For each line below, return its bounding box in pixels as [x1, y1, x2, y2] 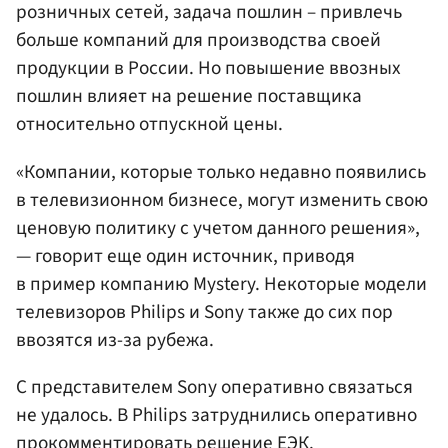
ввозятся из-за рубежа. [16, 325, 214, 354]
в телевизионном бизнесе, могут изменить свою [16, 185, 428, 214]
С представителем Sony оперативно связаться [16, 372, 413, 401]
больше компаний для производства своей [16, 26, 381, 55]
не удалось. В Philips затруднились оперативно [16, 400, 417, 429]
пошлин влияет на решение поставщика [16, 82, 362, 111]
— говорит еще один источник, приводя [16, 241, 355, 270]
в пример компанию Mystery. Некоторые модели [16, 269, 427, 298]
